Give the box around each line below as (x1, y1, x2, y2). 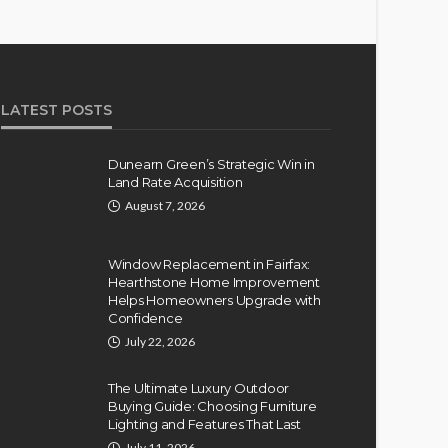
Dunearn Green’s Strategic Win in (108, 155, 315, 172)
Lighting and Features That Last (108, 415, 301, 432)
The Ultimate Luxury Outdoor (108, 379, 289, 396)
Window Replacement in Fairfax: (108, 255, 311, 272)
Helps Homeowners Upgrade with (108, 291, 321, 308)
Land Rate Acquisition (108, 173, 243, 190)
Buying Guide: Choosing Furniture (108, 397, 317, 414)
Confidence (108, 309, 183, 326)
